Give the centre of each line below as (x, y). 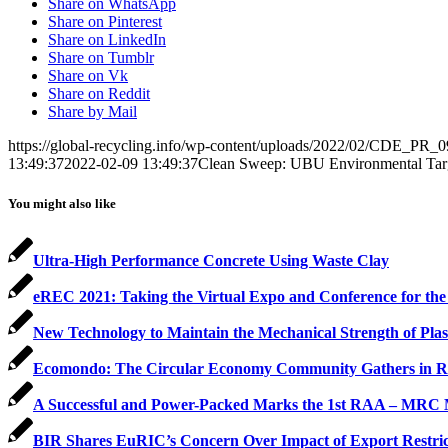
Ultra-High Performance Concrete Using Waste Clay (211, 260)
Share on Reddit (99, 94)
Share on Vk (88, 76)
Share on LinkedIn (107, 40)
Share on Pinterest (105, 22)
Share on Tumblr (101, 58)
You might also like (62, 203)
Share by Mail (92, 112)
